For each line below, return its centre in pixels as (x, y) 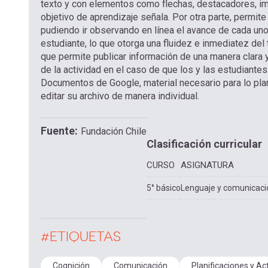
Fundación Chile (114, 131)
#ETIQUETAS (81, 237)
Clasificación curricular (204, 144)
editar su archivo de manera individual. (120, 96)
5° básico (164, 188)
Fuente (58, 131)
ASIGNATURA (207, 165)
